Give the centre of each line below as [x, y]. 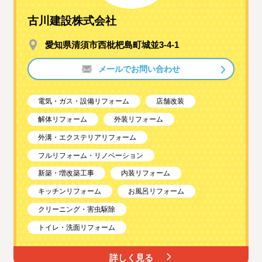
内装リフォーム [146, 173]
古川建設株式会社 [72, 21]
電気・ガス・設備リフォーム [84, 101]
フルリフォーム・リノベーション [91, 155]
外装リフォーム [139, 119]
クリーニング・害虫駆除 [77, 209]
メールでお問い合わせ [139, 69]
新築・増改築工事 [66, 173]
